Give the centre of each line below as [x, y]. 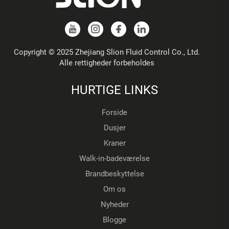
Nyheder [114, 204]
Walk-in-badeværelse [114, 158]
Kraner [114, 143]
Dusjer [114, 128]
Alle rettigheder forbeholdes [107, 63]
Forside [114, 112]
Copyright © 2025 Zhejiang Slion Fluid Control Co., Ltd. [107, 52]
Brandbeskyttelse [114, 174]
